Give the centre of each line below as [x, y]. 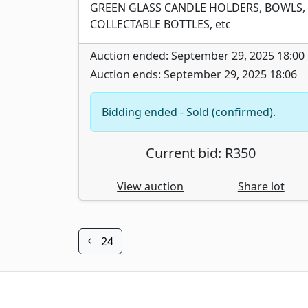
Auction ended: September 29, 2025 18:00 [197, 55]
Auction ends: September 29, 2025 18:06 [194, 74]
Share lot [261, 186]
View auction [151, 186]
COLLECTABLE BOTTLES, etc [161, 24]
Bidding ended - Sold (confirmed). [189, 112]
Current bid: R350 [201, 153]
